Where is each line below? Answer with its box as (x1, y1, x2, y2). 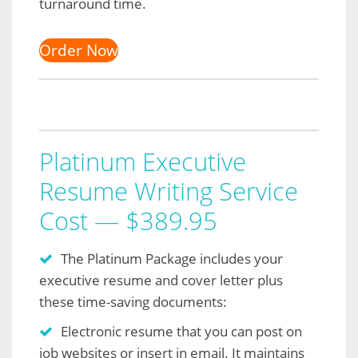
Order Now (39, 40, 118, 61)
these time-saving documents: (39, 292, 227, 311)
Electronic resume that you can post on (61, 322, 302, 340)
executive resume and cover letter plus (39, 271, 283, 289)
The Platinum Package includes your (61, 249, 283, 268)
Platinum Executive (39, 145, 246, 178)
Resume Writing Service (39, 174, 298, 208)
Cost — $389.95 (39, 204, 217, 237)
